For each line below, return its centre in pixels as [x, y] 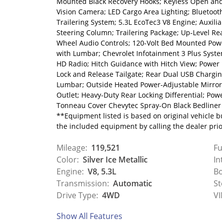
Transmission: [83, 183]
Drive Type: [77, 195]
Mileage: [72, 147]
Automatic [132, 183]
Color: [68, 159]
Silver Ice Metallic [114, 159]
